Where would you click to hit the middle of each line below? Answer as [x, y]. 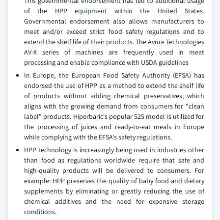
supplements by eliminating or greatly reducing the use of [114, 191]
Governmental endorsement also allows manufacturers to [114, 21]
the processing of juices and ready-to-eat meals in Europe [114, 127]
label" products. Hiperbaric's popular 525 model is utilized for [114, 116]
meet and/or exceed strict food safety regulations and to [114, 31]
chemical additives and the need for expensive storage [114, 201]
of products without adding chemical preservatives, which [114, 96]
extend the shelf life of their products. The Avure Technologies [114, 42]
